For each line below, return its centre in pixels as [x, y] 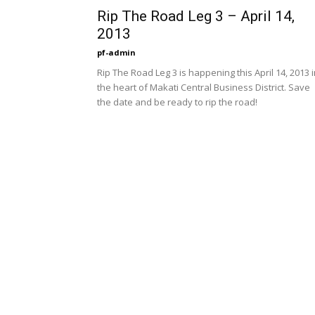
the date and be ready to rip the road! [177, 102]
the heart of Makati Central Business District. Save [204, 87]
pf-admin [116, 52]
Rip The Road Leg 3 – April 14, [196, 16]
